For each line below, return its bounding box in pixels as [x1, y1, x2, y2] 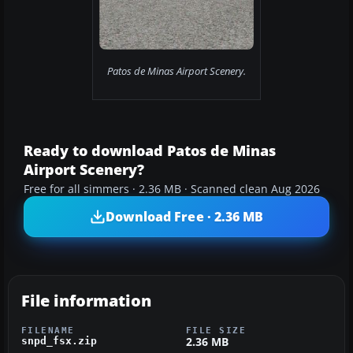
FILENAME [21, 325, 75, 336]
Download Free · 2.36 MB [105, 207, 264, 225]
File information [21, 290, 151, 312]
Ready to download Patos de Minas [24, 141, 276, 161]
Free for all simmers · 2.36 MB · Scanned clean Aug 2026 [24, 182, 320, 197]
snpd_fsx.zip [21, 335, 97, 347]
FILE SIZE [186, 325, 247, 336]
